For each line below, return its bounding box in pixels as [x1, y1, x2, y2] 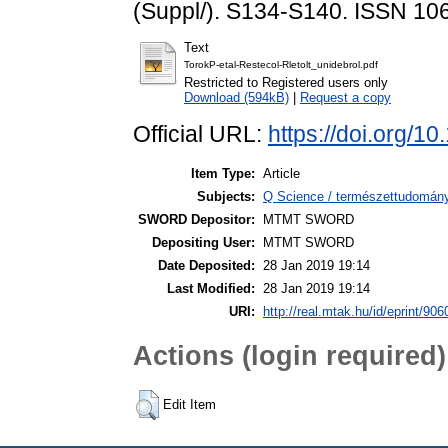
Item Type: [191, 166, 255, 182]
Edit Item [163, 396, 216, 412]
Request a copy [300, 90, 391, 106]
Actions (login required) [133, 339, 446, 371]
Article [263, 166, 300, 182]
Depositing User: [152, 235, 255, 251]
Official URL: [133, 121, 268, 148]
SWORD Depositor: [138, 212, 255, 228]
